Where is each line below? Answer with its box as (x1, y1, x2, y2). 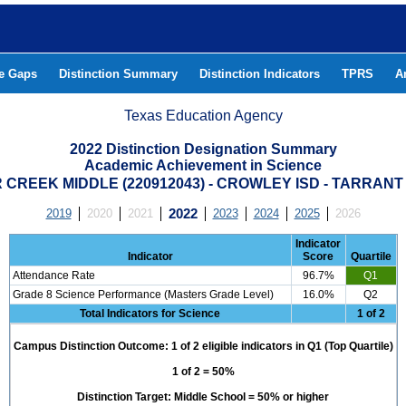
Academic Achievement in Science (84, 158, 322, 173)
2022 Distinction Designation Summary (69, 141, 337, 157)
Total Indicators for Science (80, 307, 220, 320)
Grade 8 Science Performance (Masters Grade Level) (12, 288, 274, 301)
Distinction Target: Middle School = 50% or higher (77, 391, 329, 403)
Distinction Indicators (199, 67, 320, 81)
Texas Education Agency (124, 108, 283, 123)
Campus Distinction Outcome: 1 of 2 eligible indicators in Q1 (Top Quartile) (13, 340, 393, 353)
